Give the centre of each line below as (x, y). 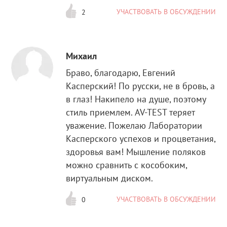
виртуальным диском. (110, 178)
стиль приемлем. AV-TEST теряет (131, 112)
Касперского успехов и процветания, (141, 139)
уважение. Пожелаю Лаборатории (134, 126)
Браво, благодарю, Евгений (121, 73)
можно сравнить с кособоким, (127, 165)
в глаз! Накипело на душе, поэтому (136, 99)
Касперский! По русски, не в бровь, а (141, 86)
